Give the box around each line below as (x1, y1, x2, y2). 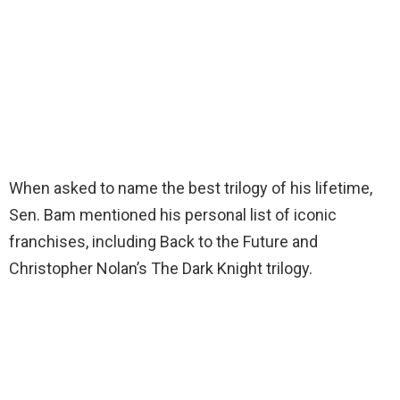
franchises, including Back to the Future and (9, 231, 318, 251)
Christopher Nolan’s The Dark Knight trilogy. (9, 258, 312, 278)
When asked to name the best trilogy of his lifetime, (9, 178, 372, 197)
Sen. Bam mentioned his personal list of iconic (9, 204, 337, 224)
